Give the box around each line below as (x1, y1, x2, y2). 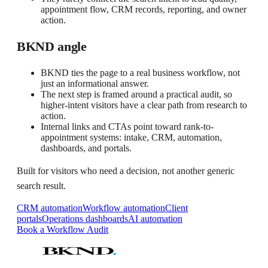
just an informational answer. (41, 78, 149, 89)
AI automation (128, 213, 182, 224)
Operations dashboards (42, 213, 128, 224)
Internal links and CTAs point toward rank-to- (41, 121, 214, 132)
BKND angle (17, 38, 87, 54)
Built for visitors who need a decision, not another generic (17, 165, 234, 176)
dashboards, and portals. (41, 142, 132, 153)
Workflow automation (83, 202, 165, 213)
